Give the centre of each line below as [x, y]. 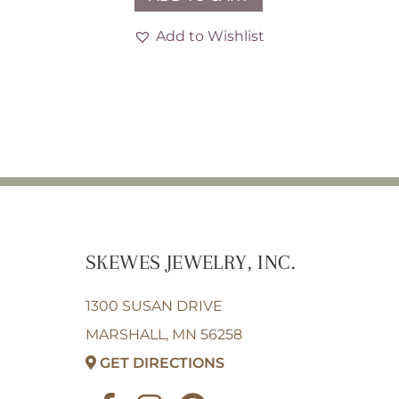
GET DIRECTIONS [163, 363]
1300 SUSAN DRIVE [155, 306]
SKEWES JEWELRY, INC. [191, 263]
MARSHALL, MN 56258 [164, 335]
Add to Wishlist [210, 36]
